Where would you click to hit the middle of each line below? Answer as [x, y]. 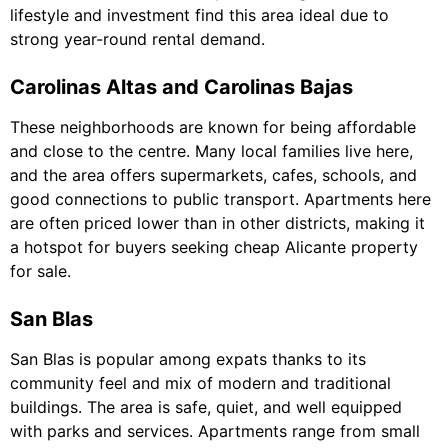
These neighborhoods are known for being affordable [213, 127]
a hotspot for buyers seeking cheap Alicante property [214, 247]
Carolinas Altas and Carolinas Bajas [181, 87]
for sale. [40, 271]
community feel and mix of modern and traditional [200, 383]
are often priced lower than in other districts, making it [217, 223]
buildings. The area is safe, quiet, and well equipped [206, 407]
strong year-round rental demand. [137, 39]
